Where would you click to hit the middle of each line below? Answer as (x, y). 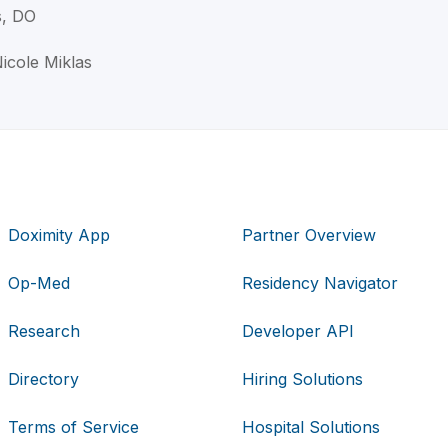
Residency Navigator (319, 282)
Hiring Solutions (302, 378)
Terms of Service (74, 426)
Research (44, 330)
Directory (44, 378)
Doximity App (59, 234)
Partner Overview (308, 234)
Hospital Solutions (310, 426)
